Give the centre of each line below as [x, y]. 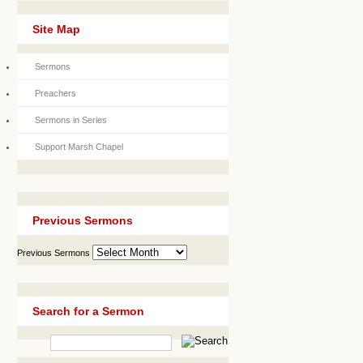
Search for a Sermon [88, 311]
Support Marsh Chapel [79, 147]
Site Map [56, 29]
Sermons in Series [71, 120]
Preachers [56, 94]
